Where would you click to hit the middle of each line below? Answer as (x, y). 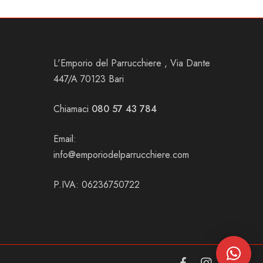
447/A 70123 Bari (89, 79)
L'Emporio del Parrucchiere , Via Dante (132, 63)
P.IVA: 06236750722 (97, 184)
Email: (65, 139)
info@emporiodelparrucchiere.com (121, 154)
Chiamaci (73, 109)
